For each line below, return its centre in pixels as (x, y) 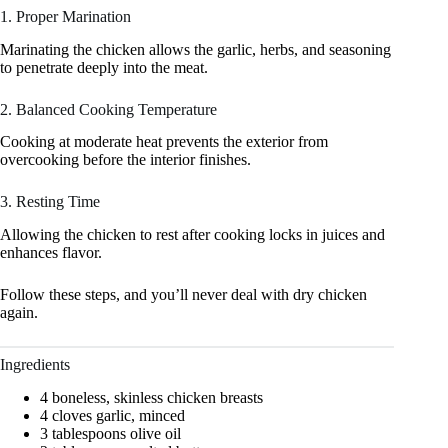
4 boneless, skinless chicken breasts (151, 397)
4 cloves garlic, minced (112, 415)
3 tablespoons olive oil (110, 433)
